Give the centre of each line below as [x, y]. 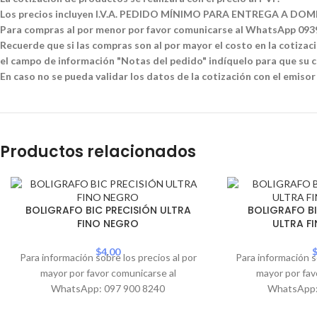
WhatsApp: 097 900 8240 [108, 289]
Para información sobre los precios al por [108, 258]
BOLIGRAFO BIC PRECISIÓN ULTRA [108, 211]
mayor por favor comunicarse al [108, 273]
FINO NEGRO [108, 224]
